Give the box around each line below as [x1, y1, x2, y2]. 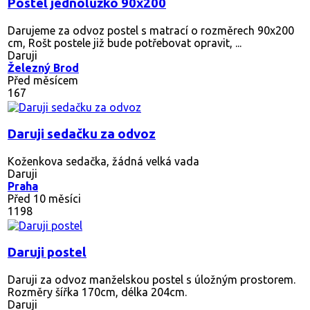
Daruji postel [8, 244, 86, 259]
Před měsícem [8, 73, 78, 86]
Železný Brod [8, 61, 79, 74]
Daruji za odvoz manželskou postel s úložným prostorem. [8, 273, 295, 286]
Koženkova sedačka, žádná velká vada [8, 154, 199, 167]
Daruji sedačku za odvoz [8, 126, 156, 141]
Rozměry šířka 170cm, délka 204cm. [8, 285, 187, 298]
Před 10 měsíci [8, 192, 81, 205]
